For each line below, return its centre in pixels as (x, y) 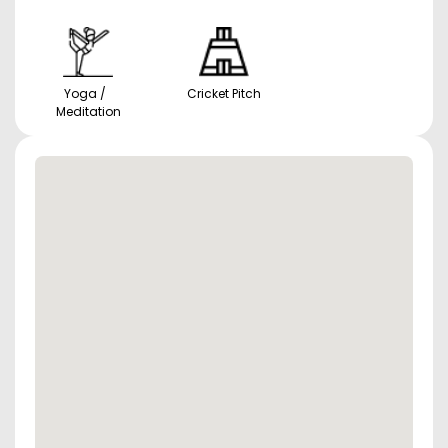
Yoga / (88, 94)
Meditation (88, 112)
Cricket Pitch (224, 94)
